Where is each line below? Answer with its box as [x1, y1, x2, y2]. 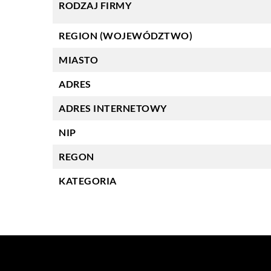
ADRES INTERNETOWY [59, 102, 167, 114]
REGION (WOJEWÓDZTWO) [59, 30, 192, 41]
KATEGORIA [59, 175, 117, 186]
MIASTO [59, 54, 98, 65]
